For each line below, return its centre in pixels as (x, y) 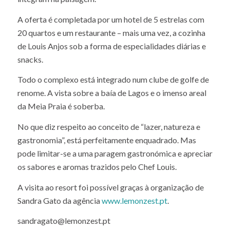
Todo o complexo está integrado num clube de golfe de (113, 102)
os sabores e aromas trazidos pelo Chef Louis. (97, 188)
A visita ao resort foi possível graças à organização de (110, 209)
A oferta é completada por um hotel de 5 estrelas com (111, 41)
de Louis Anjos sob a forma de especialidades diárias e (111, 68)
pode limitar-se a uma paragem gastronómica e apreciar (115, 175)
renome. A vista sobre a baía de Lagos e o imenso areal (112, 115)
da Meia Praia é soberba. (61, 128)
